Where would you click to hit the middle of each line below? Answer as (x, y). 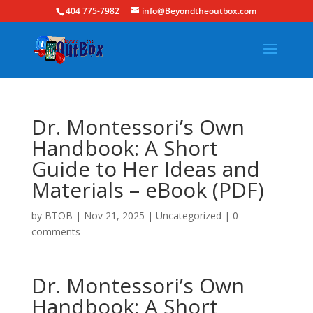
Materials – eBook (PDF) (147, 190)
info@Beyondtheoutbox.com (199, 11)
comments (56, 232)
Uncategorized (188, 216)
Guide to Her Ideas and (145, 169)
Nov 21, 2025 (114, 216)
